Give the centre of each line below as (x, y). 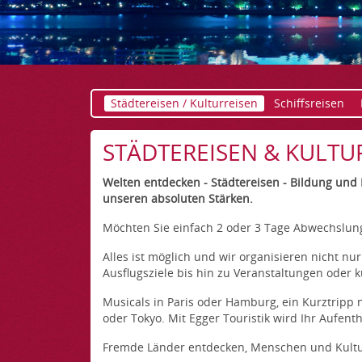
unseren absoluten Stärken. (178, 198)
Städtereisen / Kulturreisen (184, 103)
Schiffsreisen (309, 103)
